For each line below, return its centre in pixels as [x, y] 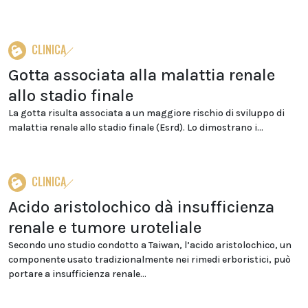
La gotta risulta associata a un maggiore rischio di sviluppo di [146, 113]
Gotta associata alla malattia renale [142, 75]
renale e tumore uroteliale [105, 228]
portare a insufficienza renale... [77, 274]
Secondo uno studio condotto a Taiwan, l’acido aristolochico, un [150, 245]
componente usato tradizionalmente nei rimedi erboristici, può [150, 260]
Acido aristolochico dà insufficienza [141, 207]
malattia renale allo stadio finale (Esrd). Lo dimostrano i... [136, 128]
